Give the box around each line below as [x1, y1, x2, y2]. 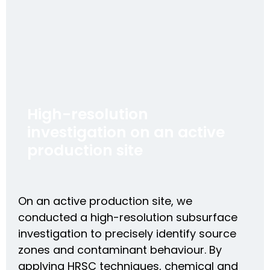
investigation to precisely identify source [18, 226, 236, 242]
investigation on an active [27, 122, 225, 143]
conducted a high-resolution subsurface [18, 210, 237, 225]
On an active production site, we [18, 193, 192, 209]
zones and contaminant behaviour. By [18, 242, 222, 258]
